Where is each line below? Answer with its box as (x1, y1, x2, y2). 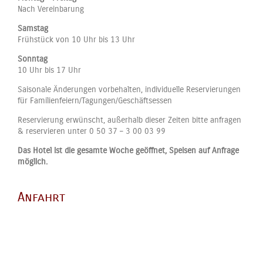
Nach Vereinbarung (18, 4, 84, 14)
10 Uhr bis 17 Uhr (18, 65, 81, 75)
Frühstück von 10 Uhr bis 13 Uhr (18, 34, 135, 45)
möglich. (18, 156, 48, 167)
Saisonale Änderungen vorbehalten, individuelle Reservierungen (18, 84, 241, 95)
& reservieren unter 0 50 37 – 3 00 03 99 (18, 126, 166, 136)
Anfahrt (18, 189, 65, 205)
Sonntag (18, 53, 48, 64)
